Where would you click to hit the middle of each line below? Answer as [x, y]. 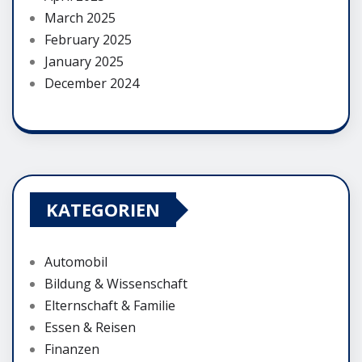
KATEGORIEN [103, 210]
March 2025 [80, 18]
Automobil [76, 262]
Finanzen [72, 349]
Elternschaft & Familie [110, 306]
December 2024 [92, 84]
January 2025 [84, 62]
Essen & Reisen [90, 328]
